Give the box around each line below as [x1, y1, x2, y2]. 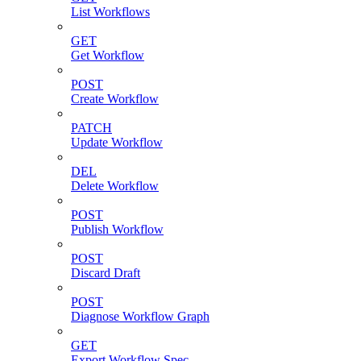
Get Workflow [71, 48, 144, 63]
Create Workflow [71, 92, 159, 106]
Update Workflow [71, 135, 163, 150]
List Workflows [71, 5, 150, 19]
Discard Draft [71, 266, 140, 280]
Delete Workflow [71, 179, 159, 193]
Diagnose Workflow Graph [71, 309, 210, 324]
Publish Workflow [71, 222, 164, 237]
